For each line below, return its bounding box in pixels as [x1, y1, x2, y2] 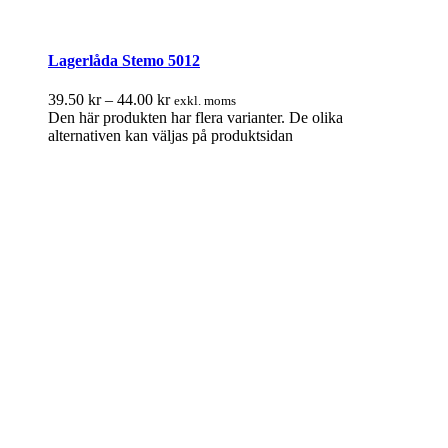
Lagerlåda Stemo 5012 [48, 51, 200, 69]
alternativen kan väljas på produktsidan [48, 127, 293, 145]
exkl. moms [174, 93, 236, 109]
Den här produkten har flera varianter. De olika [48, 109, 343, 127]
